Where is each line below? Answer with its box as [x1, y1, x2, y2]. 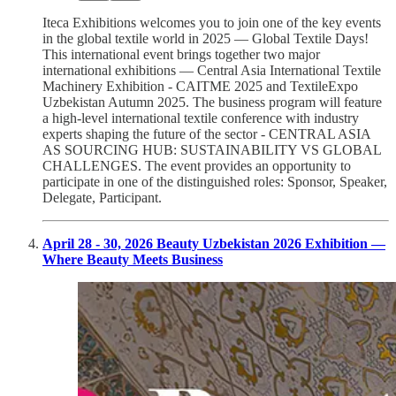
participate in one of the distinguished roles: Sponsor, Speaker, [42, 174, 387, 190]
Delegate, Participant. [42, 190, 162, 206]
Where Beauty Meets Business [42, 252, 223, 268]
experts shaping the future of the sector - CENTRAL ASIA [42, 126, 370, 142]
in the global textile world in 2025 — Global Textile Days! [42, 31, 369, 47]
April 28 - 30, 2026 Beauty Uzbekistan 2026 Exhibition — [42, 236, 385, 252]
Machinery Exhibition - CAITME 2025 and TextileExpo [42, 79, 358, 95]
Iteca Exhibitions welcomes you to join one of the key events [42, 15, 381, 31]
